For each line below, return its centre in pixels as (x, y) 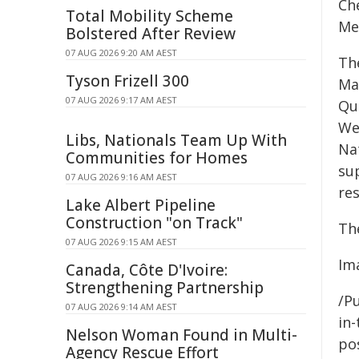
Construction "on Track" (154, 223)
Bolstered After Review (151, 34)
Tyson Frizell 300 (127, 81)
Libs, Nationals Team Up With (176, 140)
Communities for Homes (157, 158)
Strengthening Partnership (165, 288)
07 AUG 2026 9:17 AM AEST (121, 100)
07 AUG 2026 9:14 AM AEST (121, 307)
